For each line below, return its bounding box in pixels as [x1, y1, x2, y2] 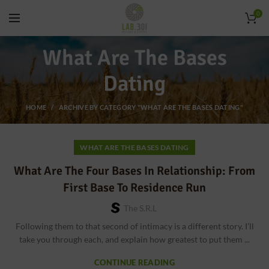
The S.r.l [123, 203, 157, 213]
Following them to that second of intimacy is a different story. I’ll [15, 221, 254, 231]
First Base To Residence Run [63, 180, 206, 195]
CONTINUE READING [94, 258, 175, 267]
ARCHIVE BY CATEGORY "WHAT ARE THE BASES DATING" [58, 103, 243, 111]
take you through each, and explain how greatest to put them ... [19, 234, 250, 244]
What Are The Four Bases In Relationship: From [14, 163, 255, 178]
